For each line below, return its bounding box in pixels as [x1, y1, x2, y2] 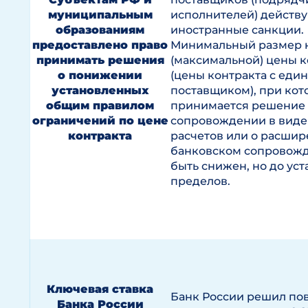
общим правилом [46, 99, 154, 112]
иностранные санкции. [170, 23, 304, 36]
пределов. [170, 175, 230, 188]
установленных [51, 84, 149, 97]
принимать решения [36, 54, 164, 67]
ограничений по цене [32, 114, 168, 127]
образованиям [56, 23, 144, 36]
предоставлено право [32, 38, 168, 52]
